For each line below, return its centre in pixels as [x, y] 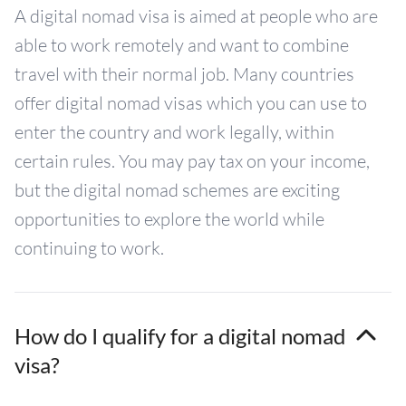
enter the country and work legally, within [174, 132]
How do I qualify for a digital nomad [180, 336]
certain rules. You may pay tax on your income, [192, 161]
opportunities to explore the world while [169, 219]
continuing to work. [89, 248]
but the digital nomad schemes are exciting [177, 190]
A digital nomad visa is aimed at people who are [196, 16]
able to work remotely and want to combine [182, 45]
